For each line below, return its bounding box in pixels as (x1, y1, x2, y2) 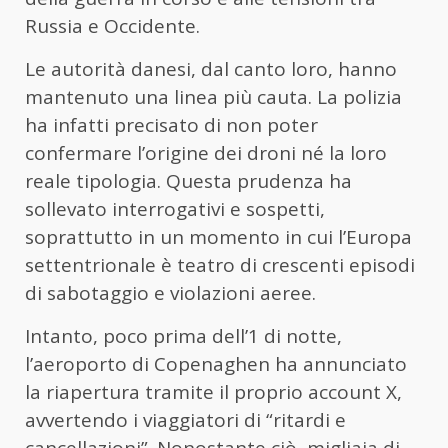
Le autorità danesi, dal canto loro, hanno (25, 56, 397, 83)
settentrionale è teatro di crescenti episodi (25, 252, 415, 279)
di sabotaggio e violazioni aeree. (25, 280, 316, 307)
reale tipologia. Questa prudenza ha (25, 168, 352, 195)
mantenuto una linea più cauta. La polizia (25, 84, 402, 111)
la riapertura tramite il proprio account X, (25, 379, 402, 406)
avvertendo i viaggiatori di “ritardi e (25, 407, 346, 434)
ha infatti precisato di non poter (25, 112, 318, 139)
